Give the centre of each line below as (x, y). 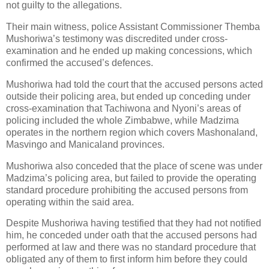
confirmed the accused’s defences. (80, 62)
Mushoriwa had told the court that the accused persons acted (134, 84)
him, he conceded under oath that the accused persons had (131, 235)
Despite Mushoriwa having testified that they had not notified (134, 223)
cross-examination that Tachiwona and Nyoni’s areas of (123, 108)
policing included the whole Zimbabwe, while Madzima (122, 120)
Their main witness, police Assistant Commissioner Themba (133, 26)
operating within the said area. (70, 202)
